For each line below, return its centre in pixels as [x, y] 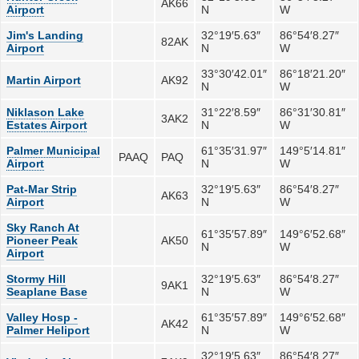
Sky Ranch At [43, 227]
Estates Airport [47, 125]
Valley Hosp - [42, 317]
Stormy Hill [36, 278]
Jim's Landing [45, 35]
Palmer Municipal [54, 150]
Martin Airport [44, 80]
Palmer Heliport [48, 330]
